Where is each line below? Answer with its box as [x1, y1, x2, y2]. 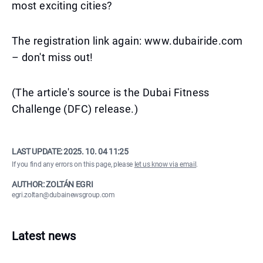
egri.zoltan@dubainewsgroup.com [12, 191, 115, 199]
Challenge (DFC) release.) [12, 103, 139, 115]
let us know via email [134, 160, 197, 168]
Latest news [12, 229, 76, 243]
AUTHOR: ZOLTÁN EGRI [12, 180, 93, 189]
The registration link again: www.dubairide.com [12, 35, 243, 47]
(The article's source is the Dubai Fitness [12, 86, 210, 99]
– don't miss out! [12, 51, 93, 63]
